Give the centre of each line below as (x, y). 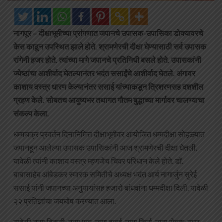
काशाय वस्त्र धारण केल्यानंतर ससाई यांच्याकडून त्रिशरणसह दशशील (109, 87)
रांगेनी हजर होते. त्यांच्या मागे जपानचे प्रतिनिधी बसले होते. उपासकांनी (107, 60)
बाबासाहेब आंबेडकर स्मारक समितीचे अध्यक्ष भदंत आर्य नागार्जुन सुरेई (105, 174)
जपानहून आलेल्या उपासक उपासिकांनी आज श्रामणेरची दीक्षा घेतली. (105, 148)
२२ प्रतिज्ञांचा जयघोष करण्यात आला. (65, 201)
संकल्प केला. (31, 113)
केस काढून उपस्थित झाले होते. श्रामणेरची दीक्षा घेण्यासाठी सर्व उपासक (110, 47)
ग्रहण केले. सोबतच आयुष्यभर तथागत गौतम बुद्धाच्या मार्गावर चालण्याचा (109, 100)
